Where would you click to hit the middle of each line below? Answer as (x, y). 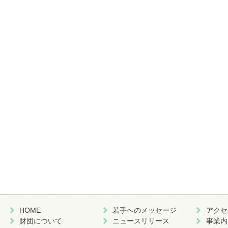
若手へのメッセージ (145, 210)
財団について (41, 221)
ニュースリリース (141, 221)
